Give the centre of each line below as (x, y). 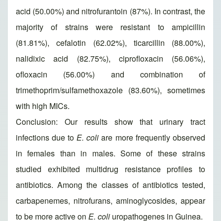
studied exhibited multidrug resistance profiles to (110, 169)
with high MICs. (43, 106)
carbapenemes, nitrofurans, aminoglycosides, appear (110, 201)
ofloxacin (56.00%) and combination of (110, 74)
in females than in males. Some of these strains (110, 153)
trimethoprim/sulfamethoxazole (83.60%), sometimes (110, 90)
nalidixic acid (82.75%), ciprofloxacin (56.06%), (110, 59)
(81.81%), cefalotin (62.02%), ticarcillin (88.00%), (110, 43)
